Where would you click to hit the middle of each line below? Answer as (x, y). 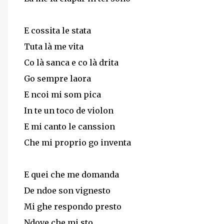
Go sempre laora (57, 78)
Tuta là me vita (54, 46)
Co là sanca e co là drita (71, 62)
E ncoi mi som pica (62, 94)
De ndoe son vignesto (67, 190)
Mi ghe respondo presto (73, 206)
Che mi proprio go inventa (77, 142)
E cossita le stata (57, 30)
